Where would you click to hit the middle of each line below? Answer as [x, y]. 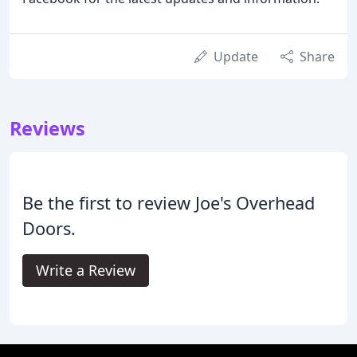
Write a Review [86, 270]
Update [236, 57]
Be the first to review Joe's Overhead [169, 203]
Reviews [47, 128]
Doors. [49, 228]
